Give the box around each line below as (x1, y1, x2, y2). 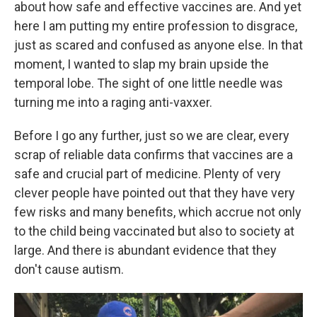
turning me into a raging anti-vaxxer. (14, 95, 212, 110)
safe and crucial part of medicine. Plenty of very (14, 166, 281, 181)
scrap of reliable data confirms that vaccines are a (14, 147, 293, 162)
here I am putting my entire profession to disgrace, (14, 18, 297, 33)
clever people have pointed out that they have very (14, 185, 295, 200)
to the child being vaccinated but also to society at (14, 224, 294, 238)
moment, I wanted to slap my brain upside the (14, 57, 269, 71)
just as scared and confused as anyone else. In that (14, 38, 303, 52)
